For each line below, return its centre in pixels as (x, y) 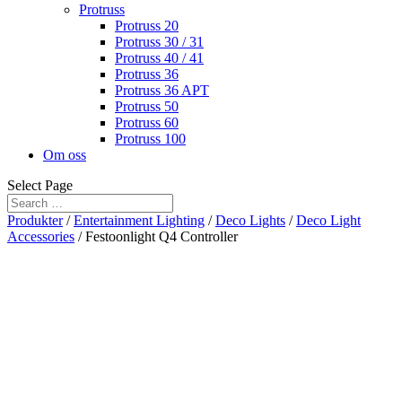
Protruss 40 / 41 (159, 58)
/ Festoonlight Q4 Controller (156, 236)
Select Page (40, 185)
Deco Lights (250, 220)
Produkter (35, 220)
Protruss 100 (150, 139)
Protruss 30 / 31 (159, 42)
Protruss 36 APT (162, 90)
